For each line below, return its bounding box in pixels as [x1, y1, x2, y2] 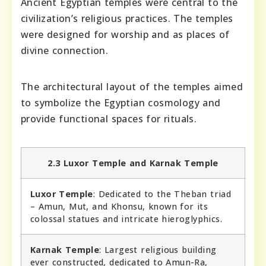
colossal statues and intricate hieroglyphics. [30, 213, 222, 224]
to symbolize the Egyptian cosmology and [21, 96, 221, 109]
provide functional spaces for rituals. [21, 112, 197, 125]
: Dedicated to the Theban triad [93, 188, 232, 199]
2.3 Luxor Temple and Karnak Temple [47, 157, 218, 169]
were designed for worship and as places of [21, 27, 230, 41]
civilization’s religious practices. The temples [21, 11, 233, 25]
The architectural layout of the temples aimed [21, 80, 243, 93]
